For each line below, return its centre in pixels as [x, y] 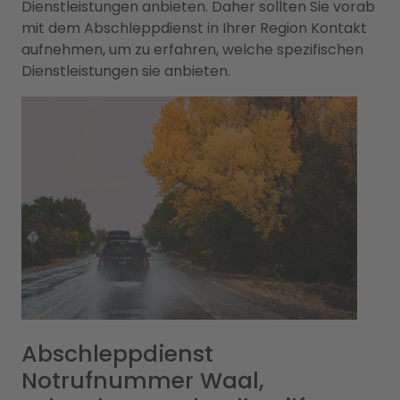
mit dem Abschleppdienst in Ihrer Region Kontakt [194, 28]
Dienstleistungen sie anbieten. [126, 71]
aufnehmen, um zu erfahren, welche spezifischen [192, 50]
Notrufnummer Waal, [143, 381]
